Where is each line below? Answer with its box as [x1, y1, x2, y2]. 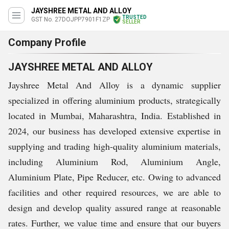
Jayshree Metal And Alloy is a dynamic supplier [8, 79, 221, 91]
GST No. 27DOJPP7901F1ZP [31, 16, 110, 23]
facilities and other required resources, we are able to [8, 186, 221, 198]
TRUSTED [122, 14, 147, 20]
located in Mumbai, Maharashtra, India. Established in [8, 109, 221, 122]
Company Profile [8, 36, 86, 49]
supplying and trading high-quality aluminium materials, [8, 140, 221, 152]
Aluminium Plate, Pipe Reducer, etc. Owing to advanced [8, 171, 221, 183]
